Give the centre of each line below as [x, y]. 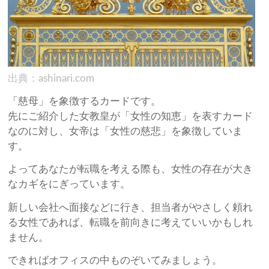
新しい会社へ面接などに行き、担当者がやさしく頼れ [131, 207]
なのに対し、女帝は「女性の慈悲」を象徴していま [125, 131]
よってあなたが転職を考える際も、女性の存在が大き [131, 169]
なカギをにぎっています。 [69, 184]
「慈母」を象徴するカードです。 [85, 101]
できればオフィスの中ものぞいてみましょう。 [115, 261]
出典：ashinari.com [51, 78]
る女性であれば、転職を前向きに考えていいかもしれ [131, 222]
